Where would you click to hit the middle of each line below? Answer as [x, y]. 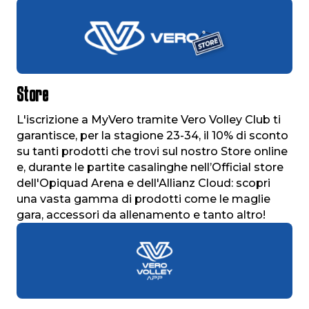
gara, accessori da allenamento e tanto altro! [141, 215]
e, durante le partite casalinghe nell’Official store [150, 167]
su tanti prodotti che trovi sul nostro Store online [152, 151]
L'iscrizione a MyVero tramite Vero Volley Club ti [149, 119]
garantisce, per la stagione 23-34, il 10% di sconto [152, 135]
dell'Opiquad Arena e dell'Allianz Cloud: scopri [143, 183]
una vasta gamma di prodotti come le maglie [143, 199]
